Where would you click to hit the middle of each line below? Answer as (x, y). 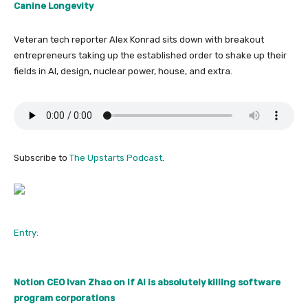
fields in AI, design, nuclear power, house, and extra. (123, 71)
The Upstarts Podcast (116, 158)
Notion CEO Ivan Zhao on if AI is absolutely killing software (147, 282)
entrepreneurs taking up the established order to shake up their (150, 55)
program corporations (64, 298)
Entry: (26, 233)
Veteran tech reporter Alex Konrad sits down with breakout (139, 40)
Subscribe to (42, 158)
